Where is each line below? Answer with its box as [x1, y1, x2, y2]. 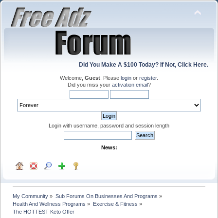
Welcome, [60, 75, 85, 81]
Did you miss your [67, 82, 112, 88]
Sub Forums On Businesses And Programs [55, 193, 158, 199]
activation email [111, 82, 148, 88]
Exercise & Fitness [92, 200, 138, 207]
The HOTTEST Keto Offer [13, 208, 75, 215]
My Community [13, 193, 49, 199]
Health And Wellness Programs [13, 200, 86, 207]
